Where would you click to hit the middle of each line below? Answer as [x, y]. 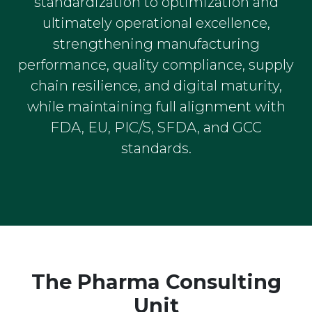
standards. [156, 148]
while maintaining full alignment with [156, 106]
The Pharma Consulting [156, 281]
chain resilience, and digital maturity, [156, 85]
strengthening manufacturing [156, 44]
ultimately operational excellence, [156, 23]
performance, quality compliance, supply [156, 64]
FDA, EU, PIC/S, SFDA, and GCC [156, 127]
